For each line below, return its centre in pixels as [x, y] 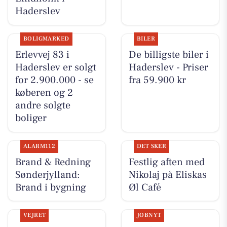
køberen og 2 [44, 93]
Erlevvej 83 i [42, 55]
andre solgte [43, 106]
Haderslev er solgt [55, 68]
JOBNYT [149, 215]
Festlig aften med [166, 162]
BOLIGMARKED [46, 39]
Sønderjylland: [47, 175]
